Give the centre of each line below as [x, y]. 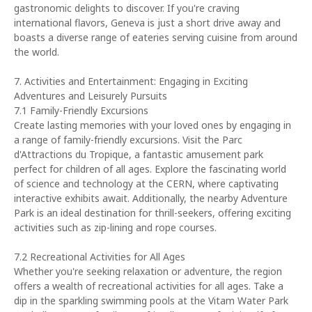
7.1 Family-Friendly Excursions [81, 110]
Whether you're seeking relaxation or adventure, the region [148, 271]
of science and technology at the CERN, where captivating [146, 184]
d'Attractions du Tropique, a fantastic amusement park [139, 154]
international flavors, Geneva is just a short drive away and [147, 23]
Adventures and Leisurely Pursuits [91, 96]
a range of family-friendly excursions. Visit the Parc [128, 140]
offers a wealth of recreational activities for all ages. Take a [149, 286]
